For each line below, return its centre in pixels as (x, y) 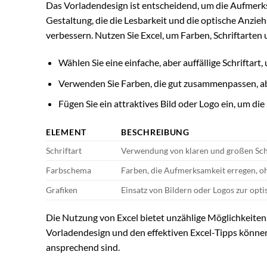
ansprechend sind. (83, 247)
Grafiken (62, 190)
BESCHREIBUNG (155, 132)
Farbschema (69, 170)
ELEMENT (66, 132)
